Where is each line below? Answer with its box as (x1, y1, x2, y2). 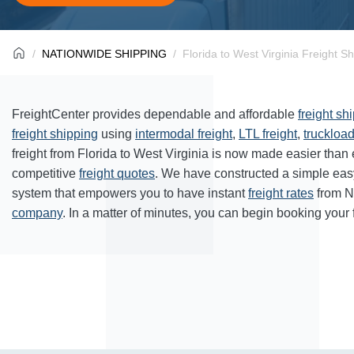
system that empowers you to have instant (12, 186, 248, 200)
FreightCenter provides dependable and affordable (12, 107, 298, 121)
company (12, 206, 62, 220)
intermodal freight (135, 127, 232, 141)
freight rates (248, 186, 314, 200)
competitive (12, 167, 79, 180)
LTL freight (239, 127, 297, 141)
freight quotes (79, 167, 155, 180)
